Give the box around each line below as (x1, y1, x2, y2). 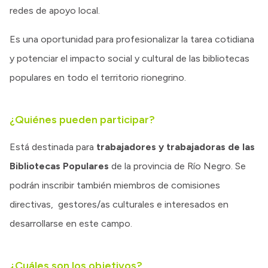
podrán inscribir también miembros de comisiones (10, 179, 220, 191)
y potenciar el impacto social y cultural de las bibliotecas (10, 52, 249, 64)
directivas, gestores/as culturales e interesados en (10, 198, 229, 210)
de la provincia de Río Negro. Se (109, 160, 246, 172)
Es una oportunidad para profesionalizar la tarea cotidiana (10, 33, 254, 45)
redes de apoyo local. (10, 4, 100, 16)
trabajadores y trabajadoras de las (96, 141, 255, 153)
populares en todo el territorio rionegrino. (10, 71, 186, 83)
